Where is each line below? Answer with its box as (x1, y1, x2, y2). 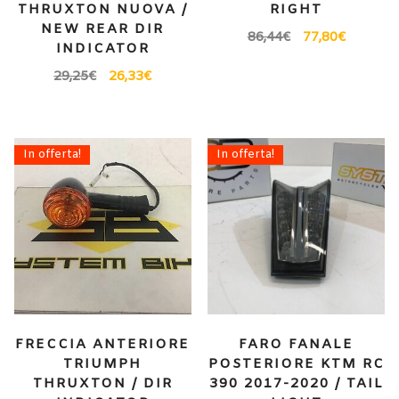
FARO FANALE (239, 335, 354, 354)
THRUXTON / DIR (32, 374, 173, 393)
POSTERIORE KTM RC (208, 354, 385, 373)
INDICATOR (55, 40, 150, 59)
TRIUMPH (63, 354, 142, 373)
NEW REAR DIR (41, 20, 165, 39)
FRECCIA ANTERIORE (15, 335, 191, 354)
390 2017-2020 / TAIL (208, 374, 384, 393)
